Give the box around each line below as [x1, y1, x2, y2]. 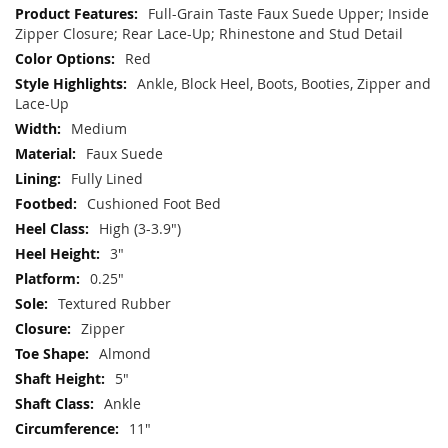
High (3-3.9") [99, 218, 181, 238]
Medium [71, 118, 127, 138]
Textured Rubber [58, 293, 171, 313]
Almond [99, 343, 151, 363]
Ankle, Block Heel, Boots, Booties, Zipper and [137, 73, 431, 93]
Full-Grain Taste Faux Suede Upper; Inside [148, 3, 429, 23]
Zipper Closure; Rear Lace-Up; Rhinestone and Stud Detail [15, 23, 403, 43]
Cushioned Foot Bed [87, 193, 221, 213]
